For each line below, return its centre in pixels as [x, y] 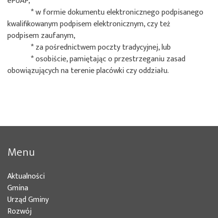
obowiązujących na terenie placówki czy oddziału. [88, 71]
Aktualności [26, 177]
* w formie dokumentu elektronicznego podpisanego [105, 12]
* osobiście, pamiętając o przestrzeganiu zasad [96, 59]
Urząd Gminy [28, 200]
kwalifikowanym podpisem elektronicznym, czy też [94, 24]
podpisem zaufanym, [41, 36]
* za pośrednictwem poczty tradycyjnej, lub [89, 47]
